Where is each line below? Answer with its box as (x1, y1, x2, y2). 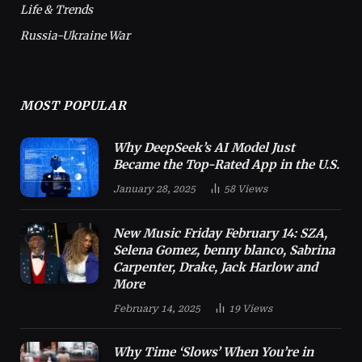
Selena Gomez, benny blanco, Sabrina (113, 242, 335, 259)
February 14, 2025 (113, 303, 200, 315)
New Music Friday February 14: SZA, (113, 225, 327, 242)
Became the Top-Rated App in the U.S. (113, 156, 339, 172)
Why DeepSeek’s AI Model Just (113, 139, 295, 155)
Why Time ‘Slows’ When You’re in (113, 344, 314, 360)
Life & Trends (20, 2, 93, 17)
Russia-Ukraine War (20, 27, 130, 43)
